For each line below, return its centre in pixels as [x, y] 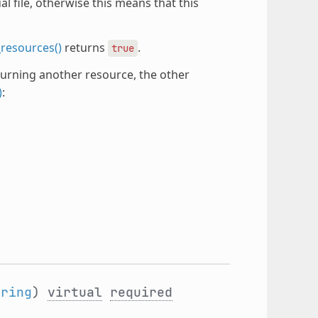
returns [84, 47]
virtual [75, 292]
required [141, 292]
